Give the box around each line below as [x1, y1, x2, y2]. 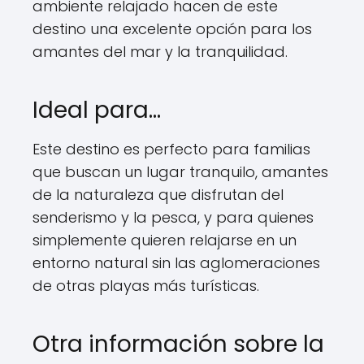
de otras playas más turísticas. [32, 275, 259, 296]
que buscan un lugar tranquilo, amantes [32, 162, 328, 182]
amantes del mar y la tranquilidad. [32, 41, 288, 62]
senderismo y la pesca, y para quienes [32, 207, 314, 227]
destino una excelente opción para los [32, 19, 312, 39]
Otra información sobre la [32, 328, 324, 360]
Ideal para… [32, 94, 161, 126]
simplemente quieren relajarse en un [32, 230, 297, 250]
